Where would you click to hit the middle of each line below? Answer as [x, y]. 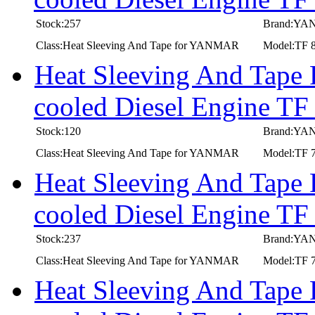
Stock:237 [58, 238]
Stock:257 [58, 23]
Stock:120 [58, 131]
